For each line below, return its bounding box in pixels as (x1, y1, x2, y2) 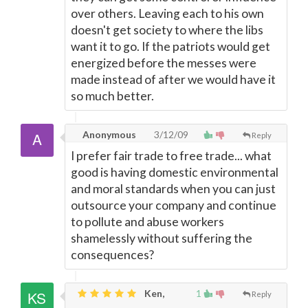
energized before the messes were (71, 56, 256, 70)
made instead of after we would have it (71, 72, 276, 87)
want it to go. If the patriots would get (71, 39, 270, 54)
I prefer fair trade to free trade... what (71, 148, 272, 163)
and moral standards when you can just (71, 181, 276, 196)
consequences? (71, 247, 154, 262)
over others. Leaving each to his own (71, 6, 264, 21)
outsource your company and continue (71, 198, 276, 212)
